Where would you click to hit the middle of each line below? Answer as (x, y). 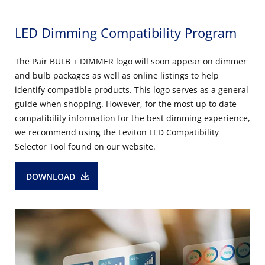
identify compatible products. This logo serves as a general (132, 89)
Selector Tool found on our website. (85, 146)
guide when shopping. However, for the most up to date (126, 104)
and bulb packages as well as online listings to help (117, 75)
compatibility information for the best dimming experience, (132, 118)
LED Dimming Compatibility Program (126, 32)
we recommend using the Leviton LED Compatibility (117, 132)
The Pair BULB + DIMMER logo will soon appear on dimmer (131, 61)
